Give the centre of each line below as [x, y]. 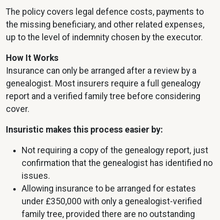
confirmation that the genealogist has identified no [117, 163]
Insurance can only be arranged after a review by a [101, 71]
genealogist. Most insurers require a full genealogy [103, 84]
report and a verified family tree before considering [103, 96]
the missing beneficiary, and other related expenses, [105, 25]
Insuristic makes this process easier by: [84, 130]
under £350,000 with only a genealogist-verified [112, 202]
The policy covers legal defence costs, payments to [105, 12]
